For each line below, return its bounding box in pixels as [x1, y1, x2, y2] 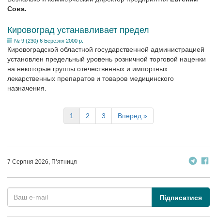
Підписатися [159, 194, 202, 201]
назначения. [7, 84, 46, 92]
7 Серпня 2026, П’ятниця [7, 158, 77, 165]
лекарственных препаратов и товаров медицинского [7, 75, 174, 82]
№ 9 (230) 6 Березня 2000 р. [14, 38, 83, 44]
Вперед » [118, 112, 147, 120]
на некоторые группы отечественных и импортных [7, 65, 168, 73]
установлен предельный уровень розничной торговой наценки [7, 55, 206, 63]
